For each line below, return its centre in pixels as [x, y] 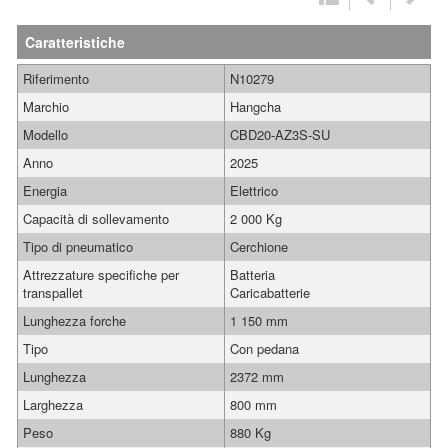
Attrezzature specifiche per [101, 274]
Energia [45, 190]
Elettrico [254, 190]
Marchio [46, 106]
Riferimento [56, 78]
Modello [45, 134]
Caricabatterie [270, 292]
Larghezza [53, 404]
